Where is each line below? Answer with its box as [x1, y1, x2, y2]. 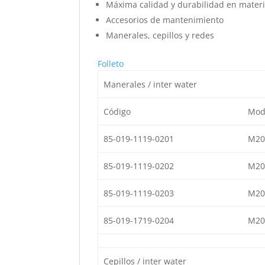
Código [103, 106, 131, 118]
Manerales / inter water [103, 79, 197, 91]
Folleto [98, 58, 124, 70]
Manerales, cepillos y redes [106, 30, 215, 41]
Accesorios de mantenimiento [106, 14, 224, 26]
